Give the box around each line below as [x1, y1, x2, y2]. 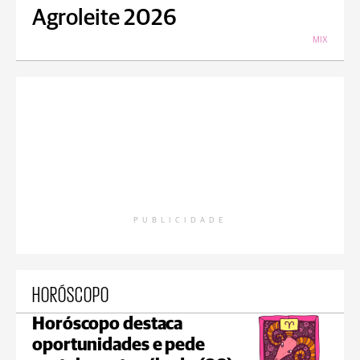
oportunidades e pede [32, 337, 205, 354]
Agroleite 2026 [32, 7, 177, 30]
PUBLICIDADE [133, 216, 227, 224]
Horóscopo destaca [32, 316, 183, 333]
